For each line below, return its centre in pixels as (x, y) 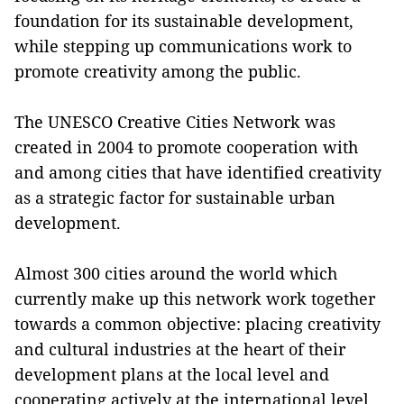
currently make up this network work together (195, 298)
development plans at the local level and (172, 374)
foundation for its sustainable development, (184, 20)
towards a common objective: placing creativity (197, 323)
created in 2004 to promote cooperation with (186, 147)
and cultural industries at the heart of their (180, 349)
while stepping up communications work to (183, 46)
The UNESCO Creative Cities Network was (175, 121)
